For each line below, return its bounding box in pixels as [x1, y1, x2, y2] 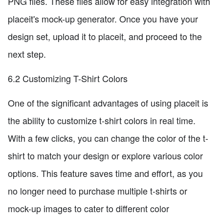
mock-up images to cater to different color [8, 201, 169, 215]
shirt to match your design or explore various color [8, 149, 203, 162]
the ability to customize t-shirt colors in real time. [8, 113, 196, 127]
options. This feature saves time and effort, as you [8, 166, 203, 179]
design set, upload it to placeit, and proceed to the [8, 29, 202, 43]
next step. [8, 47, 46, 60]
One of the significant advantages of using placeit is [8, 96, 208, 109]
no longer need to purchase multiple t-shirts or [8, 184, 187, 197]
